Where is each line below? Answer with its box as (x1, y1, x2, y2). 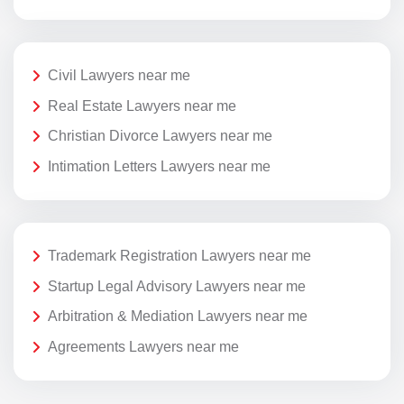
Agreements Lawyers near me (48, 338, 239, 354)
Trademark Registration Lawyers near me (48, 247, 311, 263)
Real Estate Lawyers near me (48, 97, 236, 114)
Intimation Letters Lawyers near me (48, 158, 271, 174)
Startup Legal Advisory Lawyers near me (48, 278, 306, 294)
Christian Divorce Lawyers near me (48, 128, 272, 144)
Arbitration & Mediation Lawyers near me (48, 308, 308, 325)
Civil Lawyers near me (48, 67, 190, 83)
